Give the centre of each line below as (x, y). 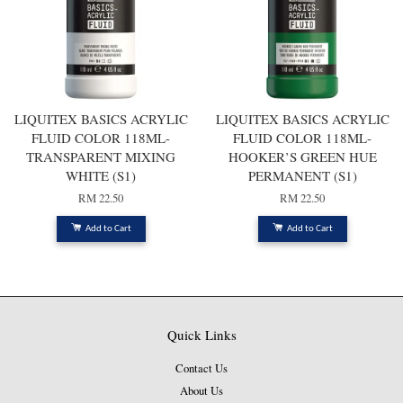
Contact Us (201, 369)
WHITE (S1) (101, 176)
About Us (201, 390)
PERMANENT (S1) (302, 176)
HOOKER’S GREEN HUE (302, 157)
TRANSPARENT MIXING (101, 157)
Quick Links (201, 335)
